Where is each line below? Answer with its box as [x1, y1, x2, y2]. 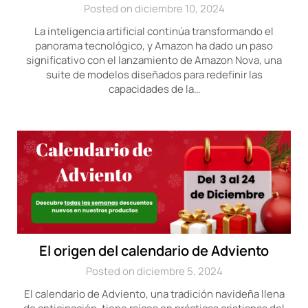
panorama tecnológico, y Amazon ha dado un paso [35, 38, 273, 53]
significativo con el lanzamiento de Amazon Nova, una [26, 53, 282, 67]
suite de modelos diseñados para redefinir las [45, 67, 263, 82]
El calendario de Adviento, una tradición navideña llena [23, 287, 285, 301]
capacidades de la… [108, 82, 200, 96]
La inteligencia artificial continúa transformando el [34, 24, 274, 38]
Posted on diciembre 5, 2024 [85, 264, 223, 278]
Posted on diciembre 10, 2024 [83, 1, 225, 16]
